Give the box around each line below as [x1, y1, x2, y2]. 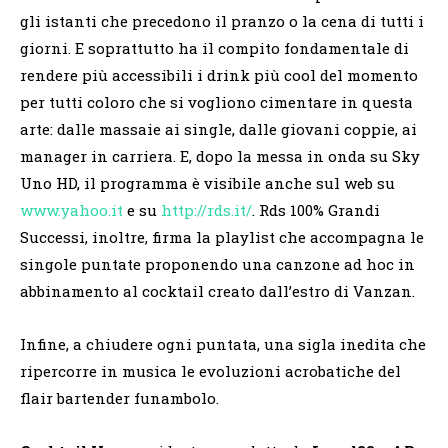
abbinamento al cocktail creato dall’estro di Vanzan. [20, 280, 415, 301]
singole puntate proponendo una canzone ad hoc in [20, 253, 415, 274]
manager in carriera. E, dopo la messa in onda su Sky [20, 145, 420, 166]
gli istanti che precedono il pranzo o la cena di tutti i [20, 10, 424, 31]
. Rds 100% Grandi [252, 199, 380, 220]
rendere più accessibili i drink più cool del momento [20, 64, 418, 85]
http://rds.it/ [161, 199, 252, 220]
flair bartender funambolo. [20, 387, 219, 408]
